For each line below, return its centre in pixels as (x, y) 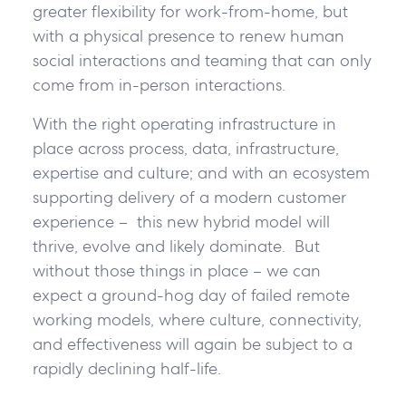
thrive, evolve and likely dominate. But (176, 246)
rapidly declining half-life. (126, 369)
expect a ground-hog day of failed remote (191, 295)
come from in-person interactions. (161, 85)
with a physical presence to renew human (188, 36)
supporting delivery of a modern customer (189, 198)
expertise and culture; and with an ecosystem (201, 173)
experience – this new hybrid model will (181, 222)
